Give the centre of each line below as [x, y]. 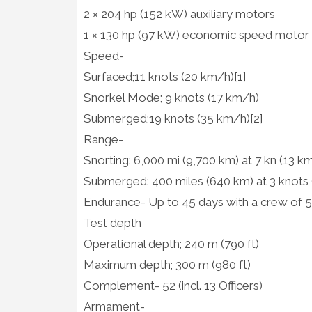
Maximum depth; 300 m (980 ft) [167, 264]
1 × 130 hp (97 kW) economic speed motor [196, 34]
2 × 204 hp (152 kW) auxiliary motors [179, 14]
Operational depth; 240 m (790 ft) [171, 243]
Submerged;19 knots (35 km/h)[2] [173, 118]
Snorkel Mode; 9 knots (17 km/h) [171, 97]
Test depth [112, 223]
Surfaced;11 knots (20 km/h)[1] [165, 76]
